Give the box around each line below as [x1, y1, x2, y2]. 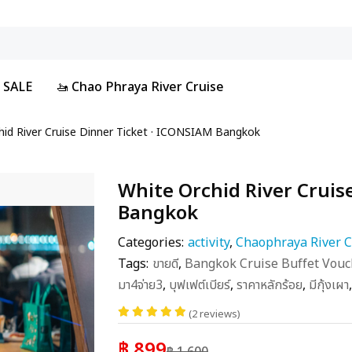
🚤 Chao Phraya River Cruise [56, 78, 224, 97]
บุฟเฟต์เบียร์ [168, 276, 230, 295]
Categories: [117, 233, 184, 252]
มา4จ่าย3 [117, 276, 163, 295]
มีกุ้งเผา [308, 276, 349, 295]
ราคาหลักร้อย [236, 276, 302, 295]
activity [187, 233, 229, 252]
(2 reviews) [188, 306, 240, 322]
